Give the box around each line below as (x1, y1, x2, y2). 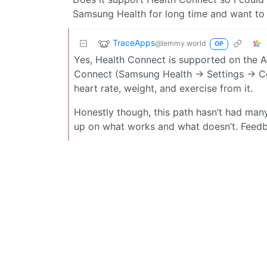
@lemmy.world (155, 38, 206, 48)
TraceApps (113, 37, 155, 48)
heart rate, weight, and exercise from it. (74, 82, 253, 94)
